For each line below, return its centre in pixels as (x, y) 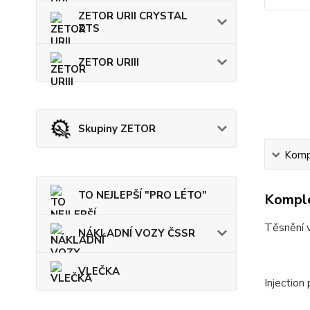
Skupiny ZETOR (117, 129)
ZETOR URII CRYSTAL (133, 16)
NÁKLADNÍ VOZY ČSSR (137, 234)
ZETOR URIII (109, 63)
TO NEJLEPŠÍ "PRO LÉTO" (143, 195)
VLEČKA (99, 272)
